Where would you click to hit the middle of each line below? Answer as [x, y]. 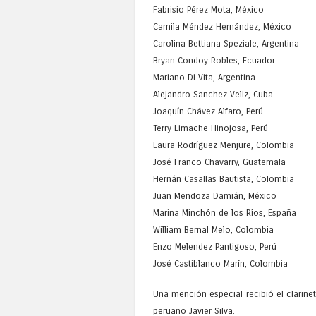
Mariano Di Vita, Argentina [204, 77]
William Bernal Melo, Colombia [213, 229]
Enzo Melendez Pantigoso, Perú [215, 246]
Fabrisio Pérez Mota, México [208, 9]
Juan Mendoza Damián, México [215, 195]
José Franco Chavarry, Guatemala [219, 162]
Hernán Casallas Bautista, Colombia [224, 178]
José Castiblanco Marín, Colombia [220, 263]
